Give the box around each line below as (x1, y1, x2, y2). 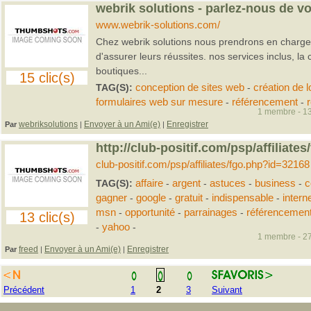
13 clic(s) (19, 210, 75, 225)
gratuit (174, 192, 203, 203)
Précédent (3, 285, 44, 295)
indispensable (211, 192, 274, 203)
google (135, 192, 166, 203)
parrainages (183, 207, 237, 218)
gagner (95, 192, 127, 203)
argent (171, 178, 201, 189)
